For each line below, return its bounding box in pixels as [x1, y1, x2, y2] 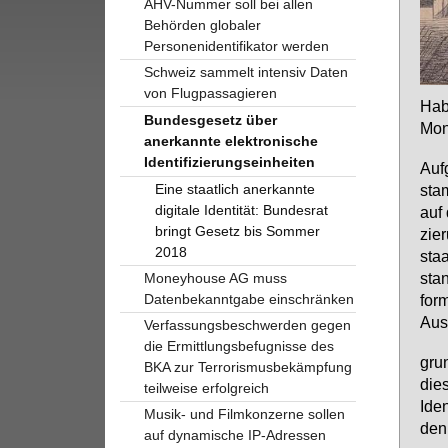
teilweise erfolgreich [143, 379, 269, 396]
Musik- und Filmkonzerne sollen [143, 405, 345, 422]
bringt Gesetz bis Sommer [155, 222, 321, 239]
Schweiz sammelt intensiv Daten [143, 63, 348, 80]
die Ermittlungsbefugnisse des [143, 337, 334, 354]
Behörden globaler [143, 16, 261, 33]
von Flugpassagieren [143, 84, 277, 101]
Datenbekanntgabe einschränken [143, 290, 354, 307]
